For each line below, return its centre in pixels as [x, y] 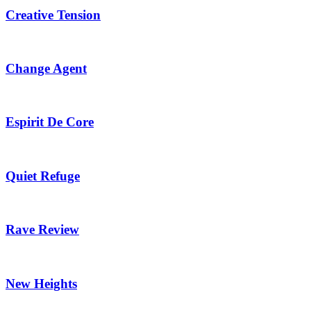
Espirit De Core [50, 122]
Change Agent [46, 68]
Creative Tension [53, 15]
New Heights [41, 283]
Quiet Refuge [43, 176]
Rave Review [42, 230]
